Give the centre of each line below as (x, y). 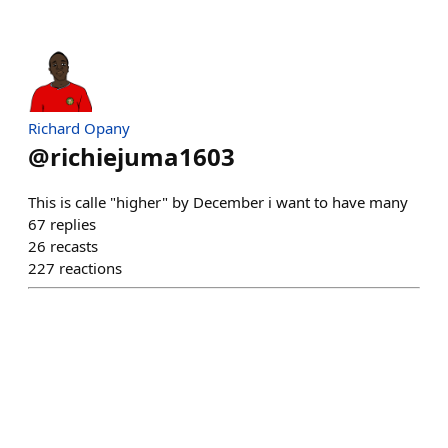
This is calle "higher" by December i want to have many (218, 202)
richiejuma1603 (142, 156)
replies (73, 224)
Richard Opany (79, 128)
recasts (74, 246)
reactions (90, 268)
